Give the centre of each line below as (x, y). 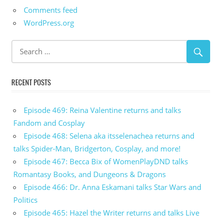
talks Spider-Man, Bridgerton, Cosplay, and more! (97, 148)
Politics (25, 200)
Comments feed (51, 10)
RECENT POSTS (31, 82)
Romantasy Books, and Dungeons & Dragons (90, 174)
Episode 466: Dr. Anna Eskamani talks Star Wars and (112, 187)
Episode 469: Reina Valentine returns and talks (102, 110)
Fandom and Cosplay (49, 123)
